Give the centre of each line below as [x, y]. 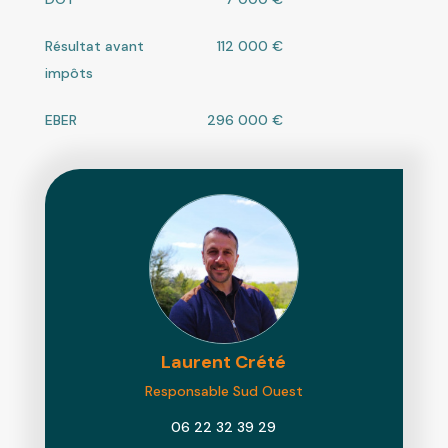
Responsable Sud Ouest [223, 390]
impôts [68, 72]
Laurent [198, 361]
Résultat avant [94, 45]
